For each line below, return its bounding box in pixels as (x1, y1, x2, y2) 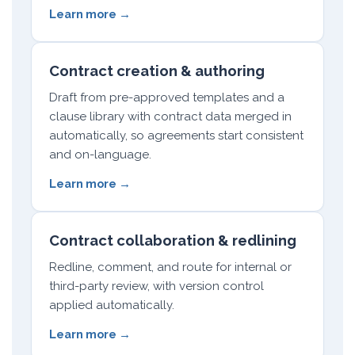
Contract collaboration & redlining (49, 232, 296, 249)
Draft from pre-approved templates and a (49, 90, 284, 105)
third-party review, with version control (49, 279, 264, 293)
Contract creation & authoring (49, 63, 265, 79)
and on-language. (49, 147, 151, 162)
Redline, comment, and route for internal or (49, 260, 292, 274)
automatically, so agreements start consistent (49, 128, 303, 143)
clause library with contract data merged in (49, 109, 292, 124)
